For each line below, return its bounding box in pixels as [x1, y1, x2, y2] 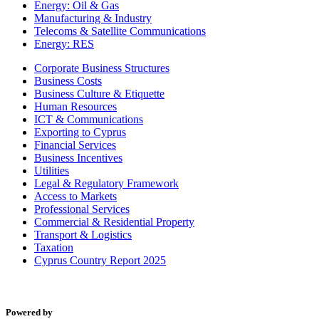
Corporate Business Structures [34, 61, 169, 74]
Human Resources [34, 100, 117, 113]
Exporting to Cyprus [34, 125, 126, 138]
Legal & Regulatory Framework [34, 177, 179, 189]
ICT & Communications [34, 113, 143, 125]
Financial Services [34, 138, 116, 151]
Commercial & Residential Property [34, 215, 194, 228]
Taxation [34, 241, 73, 253]
